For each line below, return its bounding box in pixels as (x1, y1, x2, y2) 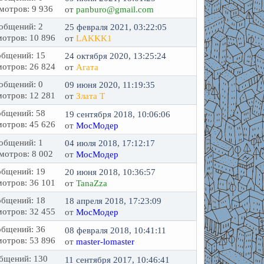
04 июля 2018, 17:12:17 (65, 138, 156, 148)
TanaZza (76, 179, 108, 188)
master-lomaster (76, 236, 135, 246)
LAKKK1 (76, 34, 113, 43)
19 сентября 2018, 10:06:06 (65, 109, 171, 119)
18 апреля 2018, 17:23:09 (65, 196, 162, 206)
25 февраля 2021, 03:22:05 (65, 22, 167, 32)
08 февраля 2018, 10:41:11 (65, 225, 167, 235)
